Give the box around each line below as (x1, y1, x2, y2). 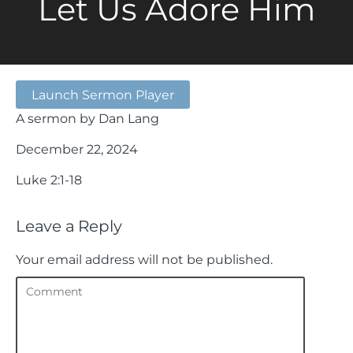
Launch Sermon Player (32, 87, 174, 102)
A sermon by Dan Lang (16, 110, 159, 126)
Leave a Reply (16, 217, 122, 236)
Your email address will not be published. (16, 251, 273, 267)
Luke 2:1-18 (16, 172, 82, 188)
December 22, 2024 (16, 141, 138, 157)
